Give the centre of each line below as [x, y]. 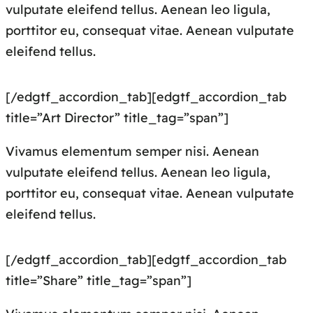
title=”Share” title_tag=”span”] [99, 281]
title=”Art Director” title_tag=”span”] [117, 118]
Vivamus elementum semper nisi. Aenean [132, 152]
